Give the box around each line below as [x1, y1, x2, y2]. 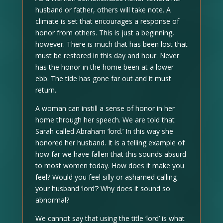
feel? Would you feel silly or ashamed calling [35, 172, 177, 182]
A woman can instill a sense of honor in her [35, 104, 175, 113]
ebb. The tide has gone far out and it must [35, 74, 171, 83]
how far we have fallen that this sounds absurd [35, 149, 186, 159]
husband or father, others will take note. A [35, 5, 171, 14]
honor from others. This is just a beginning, [35, 28, 174, 37]
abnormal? [35, 195, 69, 205]
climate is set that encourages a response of [35, 16, 179, 26]
